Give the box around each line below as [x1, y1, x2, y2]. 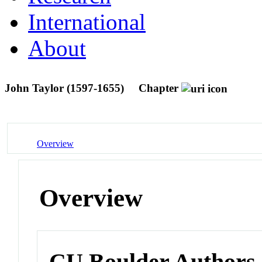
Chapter [139, 81, 178, 94]
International [28, 9, 146, 35]
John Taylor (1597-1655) [5, 81, 127, 94]
